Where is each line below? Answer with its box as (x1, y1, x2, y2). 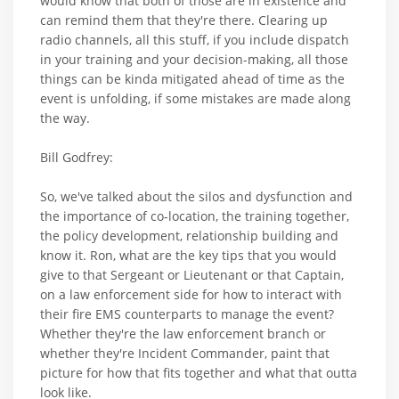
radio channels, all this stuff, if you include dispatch (40, 30, 349, 48)
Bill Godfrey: (40, 148, 113, 166)
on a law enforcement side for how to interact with (40, 285, 342, 303)
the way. (40, 109, 90, 126)
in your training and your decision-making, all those (40, 50, 348, 68)
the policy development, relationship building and (40, 226, 338, 244)
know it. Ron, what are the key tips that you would (40, 246, 337, 264)
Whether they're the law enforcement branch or (40, 324, 326, 342)
